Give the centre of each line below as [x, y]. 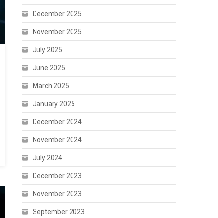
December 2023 [57, 176]
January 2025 [54, 104]
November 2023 [57, 194]
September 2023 [59, 212]
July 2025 [48, 50]
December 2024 [57, 122]
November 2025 [57, 32]
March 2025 [51, 86]
